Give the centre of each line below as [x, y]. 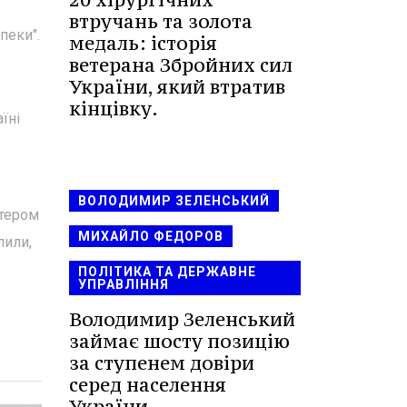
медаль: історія [143, 43]
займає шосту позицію [179, 341]
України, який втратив [177, 86]
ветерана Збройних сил [181, 65]
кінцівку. [114, 108]
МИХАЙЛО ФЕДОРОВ [151, 236]
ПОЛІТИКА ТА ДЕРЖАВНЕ [167, 271]
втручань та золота [161, 21]
